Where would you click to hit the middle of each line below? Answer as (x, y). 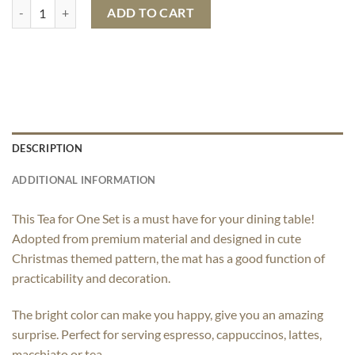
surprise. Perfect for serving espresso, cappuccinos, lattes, (167, 334)
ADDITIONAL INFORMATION (84, 180)
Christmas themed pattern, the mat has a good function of (168, 258)
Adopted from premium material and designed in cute (157, 239)
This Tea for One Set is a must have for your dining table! (163, 219)
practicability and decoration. (91, 278)
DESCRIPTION (47, 149)
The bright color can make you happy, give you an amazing (168, 315)
